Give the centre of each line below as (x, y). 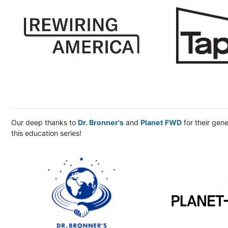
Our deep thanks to (45, 123)
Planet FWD (161, 123)
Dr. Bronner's (101, 123)
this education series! (47, 133)
